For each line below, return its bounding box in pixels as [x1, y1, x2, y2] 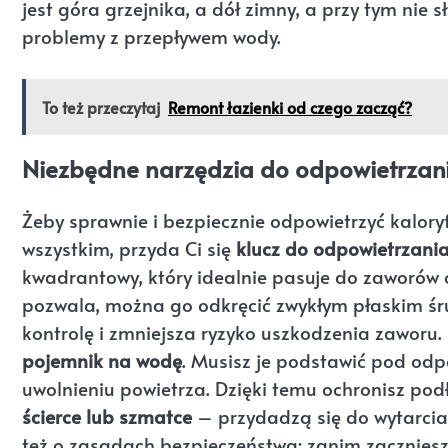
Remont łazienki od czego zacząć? [168, 95, 412, 118]
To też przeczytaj [42, 95, 160, 118]
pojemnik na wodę [22, 346, 182, 373]
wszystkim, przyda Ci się [22, 234, 236, 261]
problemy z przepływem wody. [22, 23, 281, 50]
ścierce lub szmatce [22, 402, 192, 429]
